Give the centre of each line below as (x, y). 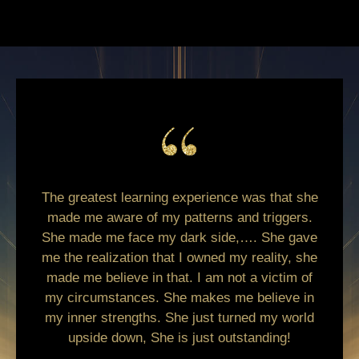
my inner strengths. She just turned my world (179, 318)
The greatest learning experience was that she (179, 198)
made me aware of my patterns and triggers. (179, 218)
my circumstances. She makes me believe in (179, 298)
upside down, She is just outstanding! (179, 338)
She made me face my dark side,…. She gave (179, 238)
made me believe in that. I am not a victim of (179, 278)
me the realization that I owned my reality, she (179, 258)
